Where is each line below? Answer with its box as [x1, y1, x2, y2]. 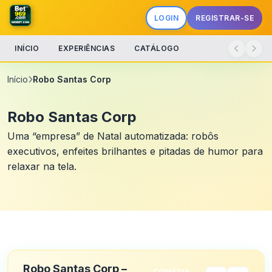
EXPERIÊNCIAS [58, 44, 115, 53]
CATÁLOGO [134, 44, 179, 53]
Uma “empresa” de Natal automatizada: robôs [7, 130, 219, 142]
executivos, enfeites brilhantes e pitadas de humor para [7, 145, 263, 157]
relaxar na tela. [7, 160, 76, 172]
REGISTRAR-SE [195, 13, 254, 22]
